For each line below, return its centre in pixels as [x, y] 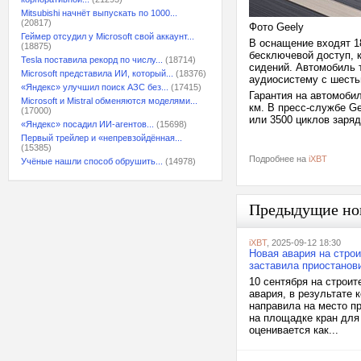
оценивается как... [294, 330]
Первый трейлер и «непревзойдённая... [102, 138]
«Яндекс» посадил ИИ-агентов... [87, 124]
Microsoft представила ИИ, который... [97, 73]
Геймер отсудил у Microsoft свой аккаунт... [108, 36]
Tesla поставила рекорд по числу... [92, 60]
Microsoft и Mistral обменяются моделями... [109, 101]
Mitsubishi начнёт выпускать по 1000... [99, 13]
